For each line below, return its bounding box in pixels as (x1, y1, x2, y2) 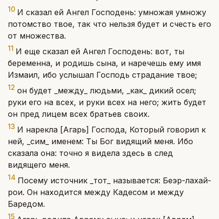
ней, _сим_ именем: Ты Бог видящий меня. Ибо (8, 136, 193, 146)
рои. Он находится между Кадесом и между (8, 187, 184, 197)
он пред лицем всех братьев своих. (8, 109, 150, 119)
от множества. (8, 31, 66, 41)
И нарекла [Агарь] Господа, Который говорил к (17, 125, 206, 134)
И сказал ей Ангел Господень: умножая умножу (17, 7, 206, 17)
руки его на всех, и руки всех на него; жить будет (8, 97, 206, 107)
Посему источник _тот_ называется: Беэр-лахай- (18, 175, 211, 185)
